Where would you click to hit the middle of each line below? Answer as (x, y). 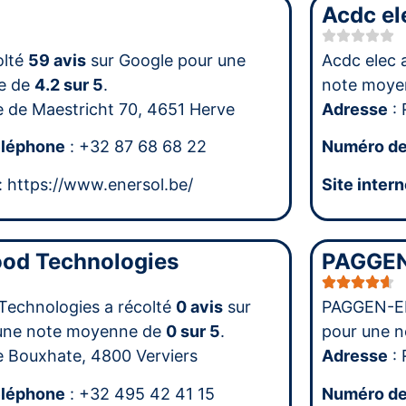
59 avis (57, 60)
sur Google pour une (165, 60)
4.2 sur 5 (68, 84)
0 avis (199, 307)
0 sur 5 (193, 332)
